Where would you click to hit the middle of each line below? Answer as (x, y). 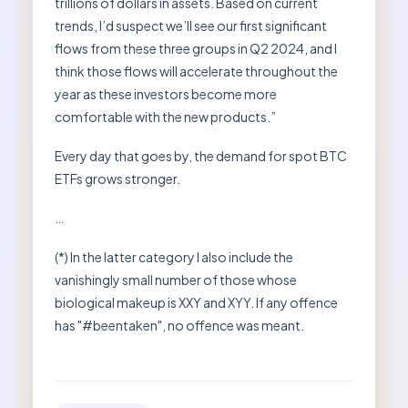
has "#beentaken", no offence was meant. (179, 326)
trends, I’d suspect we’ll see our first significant (191, 26)
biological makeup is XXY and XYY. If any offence (196, 303)
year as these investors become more (166, 94)
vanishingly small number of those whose (176, 280)
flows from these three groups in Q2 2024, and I (196, 49)
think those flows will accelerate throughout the (196, 71)
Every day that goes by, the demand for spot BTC (201, 156)
